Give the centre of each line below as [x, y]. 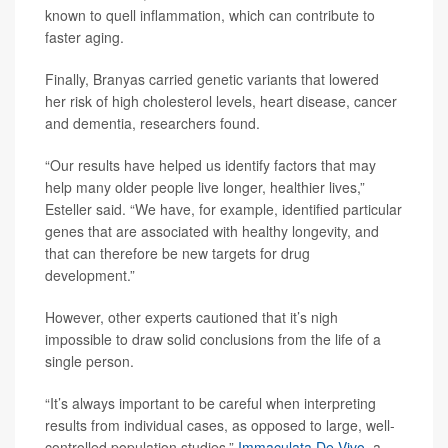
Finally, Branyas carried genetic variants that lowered [212, 79]
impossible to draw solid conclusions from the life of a [213, 339]
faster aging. [84, 37]
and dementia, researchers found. [152, 123]
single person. [89, 361]
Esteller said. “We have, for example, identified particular [223, 209]
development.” [90, 275]
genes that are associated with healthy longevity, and [212, 231]
